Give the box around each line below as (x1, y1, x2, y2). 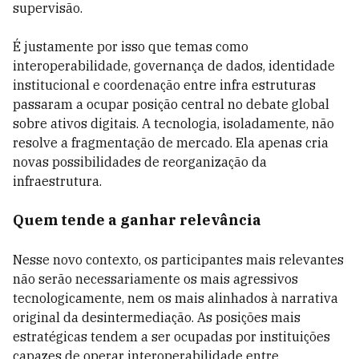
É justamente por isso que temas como (13, 38, 248, 54)
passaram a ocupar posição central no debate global (13, 96, 329, 112)
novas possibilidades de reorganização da (13, 154, 267, 170)
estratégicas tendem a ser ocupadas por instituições (13, 329, 330, 345)
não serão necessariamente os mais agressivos (13, 271, 298, 287)
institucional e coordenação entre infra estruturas (13, 77, 316, 93)
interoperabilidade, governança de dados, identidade (13, 58, 335, 74)
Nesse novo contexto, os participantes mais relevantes (13, 252, 344, 268)
